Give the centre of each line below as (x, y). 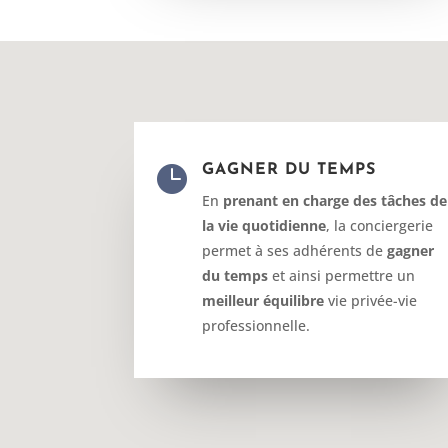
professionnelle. (255, 325)
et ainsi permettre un (341, 275)
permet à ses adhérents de (294, 250)
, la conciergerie (379, 225)
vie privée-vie (370, 300)
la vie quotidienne (263, 225)
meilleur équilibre (262, 300)
